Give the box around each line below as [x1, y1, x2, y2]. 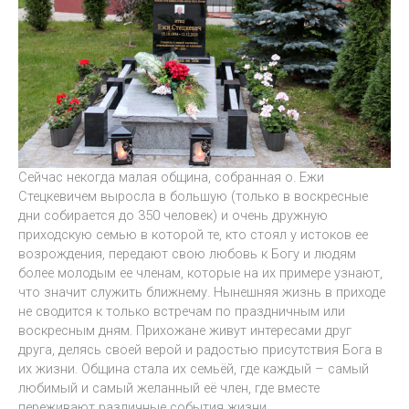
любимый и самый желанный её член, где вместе [18, 379, 320, 396]
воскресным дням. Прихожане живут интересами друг [18, 321, 351, 339]
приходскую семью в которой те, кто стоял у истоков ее [18, 225, 368, 243]
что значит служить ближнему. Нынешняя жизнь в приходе [18, 283, 385, 300]
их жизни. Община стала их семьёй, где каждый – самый [18, 360, 369, 377]
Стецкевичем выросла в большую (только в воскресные [18, 187, 368, 204]
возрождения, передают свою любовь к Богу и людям [18, 245, 356, 262]
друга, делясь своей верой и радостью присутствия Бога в [18, 341, 383, 358]
